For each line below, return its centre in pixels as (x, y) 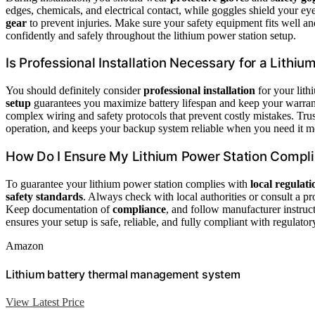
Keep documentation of (59, 209)
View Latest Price (45, 302)
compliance (139, 209)
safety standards (44, 196)
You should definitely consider (75, 91)
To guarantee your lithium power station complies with (128, 184)
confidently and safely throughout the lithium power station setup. (151, 35)
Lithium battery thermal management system (123, 274)
